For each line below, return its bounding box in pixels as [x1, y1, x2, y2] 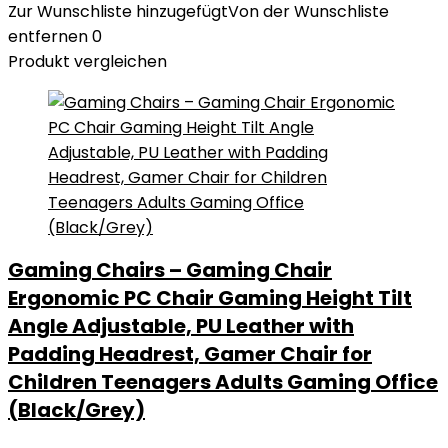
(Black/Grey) [8, 396, 145, 424]
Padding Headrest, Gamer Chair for [8, 340, 372, 368]
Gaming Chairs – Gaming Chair [8, 256, 332, 284]
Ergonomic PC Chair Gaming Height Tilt [8, 284, 412, 312]
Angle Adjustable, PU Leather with [8, 312, 354, 340]
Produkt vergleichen [8, 50, 167, 73]
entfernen [8, 25, 88, 48]
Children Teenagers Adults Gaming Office [8, 368, 438, 396]
